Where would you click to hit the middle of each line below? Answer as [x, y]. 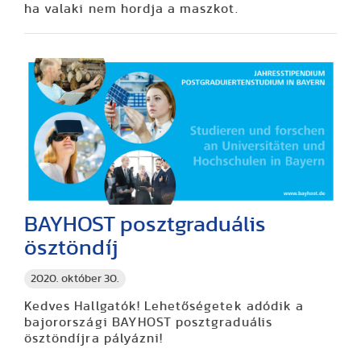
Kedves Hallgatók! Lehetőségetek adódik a [164, 306]
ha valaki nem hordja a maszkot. [131, 9]
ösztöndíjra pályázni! [94, 338]
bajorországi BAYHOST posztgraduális [148, 322]
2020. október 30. [75, 278]
